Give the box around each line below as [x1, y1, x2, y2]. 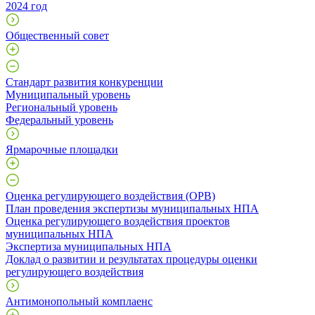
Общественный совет [6, 29, 109, 41]
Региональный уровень [6, 101, 117, 113]
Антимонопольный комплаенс [6, 295, 153, 307]
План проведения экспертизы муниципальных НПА [6, 202, 259, 214]
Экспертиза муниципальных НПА [6, 240, 172, 252]
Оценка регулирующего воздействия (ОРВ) [6, 189, 215, 202]
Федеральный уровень [6, 113, 113, 126]
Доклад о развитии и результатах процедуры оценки [6, 252, 257, 265]
